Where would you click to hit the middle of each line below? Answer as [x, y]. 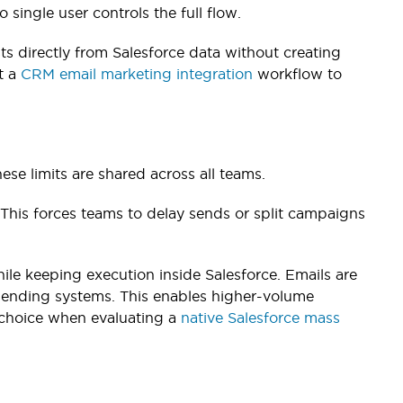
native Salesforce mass [260, 317]
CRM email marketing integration [137, 73]
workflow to [297, 73]
